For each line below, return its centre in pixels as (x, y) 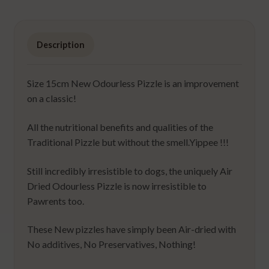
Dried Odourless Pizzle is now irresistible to (117, 186)
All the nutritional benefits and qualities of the (120, 127)
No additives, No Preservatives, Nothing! (112, 244)
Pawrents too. (56, 201)
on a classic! (52, 98)
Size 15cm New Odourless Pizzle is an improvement (133, 83)
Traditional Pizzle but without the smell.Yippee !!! (128, 142)
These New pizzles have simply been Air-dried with (132, 229)
